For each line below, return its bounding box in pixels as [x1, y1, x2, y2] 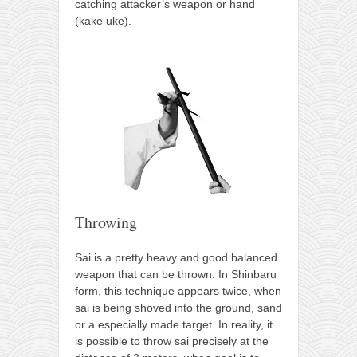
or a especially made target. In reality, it [75, 318, 273, 331]
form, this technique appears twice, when [75, 284, 281, 298]
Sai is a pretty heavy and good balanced [75, 251, 277, 265]
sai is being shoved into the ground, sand [75, 301, 282, 315]
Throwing [75, 211, 137, 233]
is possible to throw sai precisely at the [75, 335, 269, 348]
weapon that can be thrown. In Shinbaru [75, 268, 277, 281]
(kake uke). [75, 14, 131, 28]
